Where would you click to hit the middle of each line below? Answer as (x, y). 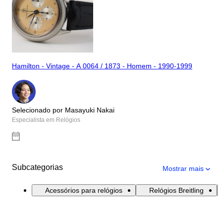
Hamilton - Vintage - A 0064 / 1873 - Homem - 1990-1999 (102, 66)
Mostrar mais (183, 168)
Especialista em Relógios (46, 120)
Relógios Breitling (176, 190)
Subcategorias (37, 167)
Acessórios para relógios (84, 190)
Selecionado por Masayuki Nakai (63, 110)
